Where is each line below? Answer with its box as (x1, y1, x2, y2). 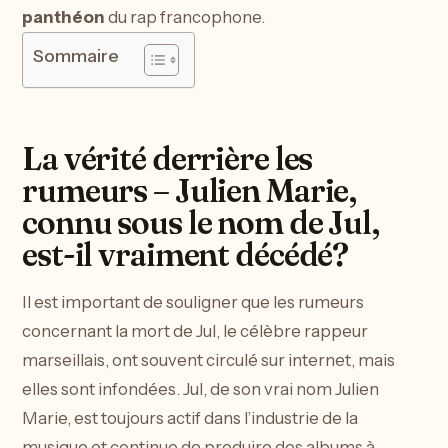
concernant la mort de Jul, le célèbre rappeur (22, 321, 368, 342)
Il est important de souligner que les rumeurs (22, 292, 364, 313)
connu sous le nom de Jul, (22, 202, 380, 242)
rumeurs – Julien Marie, (22, 170, 357, 210)
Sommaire (33, 45, 119, 68)
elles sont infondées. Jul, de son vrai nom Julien (22, 379, 379, 400)
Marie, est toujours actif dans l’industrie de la (22, 408, 358, 429)
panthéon (22, 7, 105, 28)
